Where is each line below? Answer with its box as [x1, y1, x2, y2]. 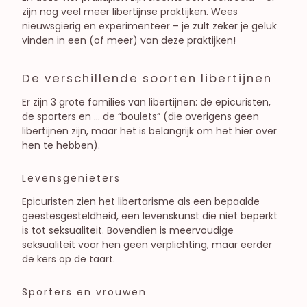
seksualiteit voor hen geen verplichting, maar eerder [22, 238, 272, 252]
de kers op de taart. [22, 252, 115, 267]
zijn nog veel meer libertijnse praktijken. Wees [22, 4, 238, 19]
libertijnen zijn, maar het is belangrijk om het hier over [22, 124, 277, 138]
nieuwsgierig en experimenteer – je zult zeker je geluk [22, 19, 277, 33]
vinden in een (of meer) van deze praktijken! [22, 33, 236, 47]
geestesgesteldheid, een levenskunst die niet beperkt [22, 209, 278, 223]
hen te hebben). [22, 138, 100, 153]
